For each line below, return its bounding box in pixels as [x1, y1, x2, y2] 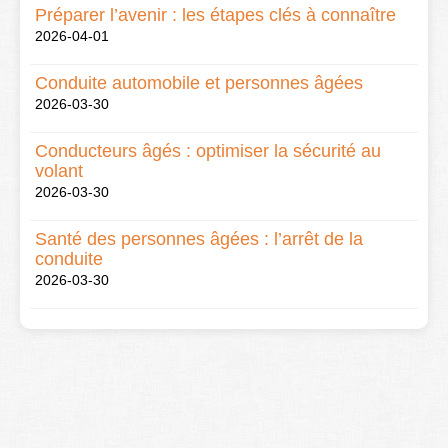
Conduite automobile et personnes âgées [35, 73, 363, 94]
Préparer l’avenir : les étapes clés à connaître [35, 5, 396, 26]
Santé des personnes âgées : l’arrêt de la [35, 229, 363, 250]
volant [35, 161, 83, 182]
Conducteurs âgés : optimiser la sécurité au [35, 141, 381, 162]
